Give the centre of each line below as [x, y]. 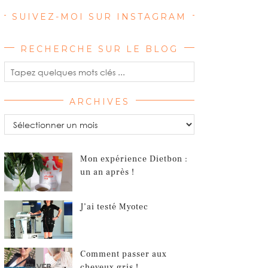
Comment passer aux [124, 255]
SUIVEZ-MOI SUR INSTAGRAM [99, 17]
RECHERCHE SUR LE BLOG [99, 49]
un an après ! [108, 173]
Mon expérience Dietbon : [134, 159]
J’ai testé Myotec [115, 207]
